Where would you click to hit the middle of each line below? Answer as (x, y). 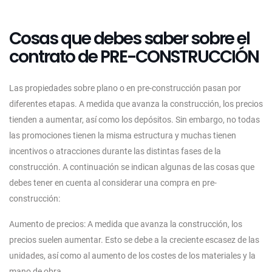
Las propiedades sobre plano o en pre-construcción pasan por (125, 88)
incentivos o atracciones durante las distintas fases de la (115, 151)
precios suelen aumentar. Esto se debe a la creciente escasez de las (134, 240)
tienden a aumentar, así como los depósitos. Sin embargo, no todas (134, 119)
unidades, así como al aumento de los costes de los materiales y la (132, 255)
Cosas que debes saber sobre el (129, 38)
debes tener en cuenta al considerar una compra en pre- (113, 182)
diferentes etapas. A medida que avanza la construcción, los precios (136, 104)
